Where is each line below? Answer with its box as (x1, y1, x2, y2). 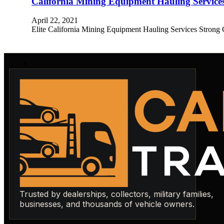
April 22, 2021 (31, 16, 78, 25)
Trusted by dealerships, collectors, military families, (19, 189, 213, 199)
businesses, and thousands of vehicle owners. (19, 199, 194, 209)
